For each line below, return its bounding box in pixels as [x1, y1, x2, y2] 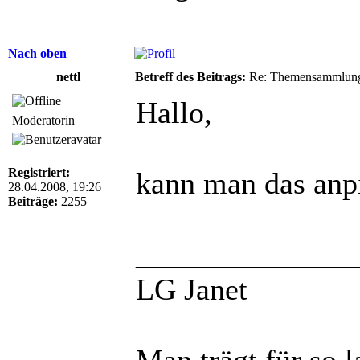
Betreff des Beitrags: [135, 69, 246, 84]
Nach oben [8, 46, 67, 60]
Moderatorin [12, 112, 75, 127]
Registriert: [8, 165, 70, 179]
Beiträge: [8, 194, 58, 208]
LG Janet [136, 272, 247, 306]
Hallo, [136, 95, 212, 129]
